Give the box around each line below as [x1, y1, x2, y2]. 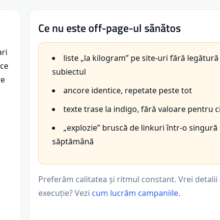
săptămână [52, 136, 94, 147]
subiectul [52, 66, 86, 78]
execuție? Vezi [38, 188, 92, 199]
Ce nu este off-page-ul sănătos [38, 20, 181, 37]
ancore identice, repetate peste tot [63, 85, 192, 96]
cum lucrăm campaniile [92, 188, 178, 199]
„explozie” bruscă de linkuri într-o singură [63, 122, 218, 134]
